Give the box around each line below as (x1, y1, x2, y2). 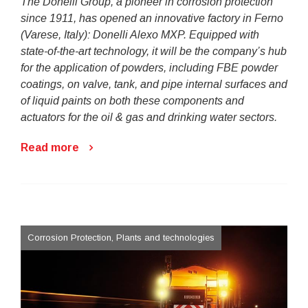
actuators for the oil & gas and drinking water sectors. (21, 111, 277, 124)
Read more (21, 142, 79, 154)
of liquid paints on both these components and (21, 95, 244, 107)
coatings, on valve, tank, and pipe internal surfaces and (21, 78, 287, 91)
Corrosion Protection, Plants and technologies (27, 232, 214, 243)
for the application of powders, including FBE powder (21, 62, 278, 74)
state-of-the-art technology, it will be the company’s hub (21, 45, 287, 58)
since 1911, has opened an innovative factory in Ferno (21, 12, 283, 25)
